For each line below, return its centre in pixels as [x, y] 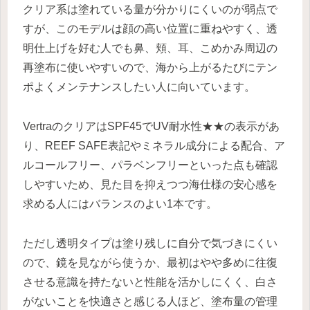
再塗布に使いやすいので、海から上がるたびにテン [150, 68]
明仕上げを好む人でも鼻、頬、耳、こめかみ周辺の [150, 48]
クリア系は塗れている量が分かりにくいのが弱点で [150, 10]
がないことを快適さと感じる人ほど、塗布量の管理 [150, 301]
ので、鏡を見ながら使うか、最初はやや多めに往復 [150, 262]
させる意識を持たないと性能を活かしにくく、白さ [150, 282]
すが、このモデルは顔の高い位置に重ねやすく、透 [150, 29]
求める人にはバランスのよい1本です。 [120, 203]
